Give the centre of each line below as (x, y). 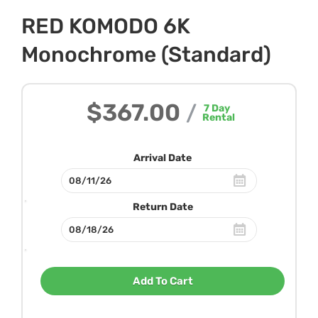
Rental (219, 117)
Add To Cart (163, 281)
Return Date (163, 207)
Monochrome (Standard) (146, 54)
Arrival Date (163, 158)
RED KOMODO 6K (106, 26)
